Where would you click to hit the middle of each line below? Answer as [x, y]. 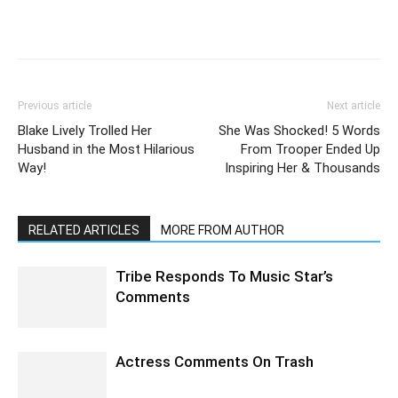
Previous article [55, 106]
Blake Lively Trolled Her [85, 131]
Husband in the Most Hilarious [106, 149]
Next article [354, 106]
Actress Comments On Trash [215, 362]
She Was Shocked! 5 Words [299, 131]
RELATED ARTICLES [84, 230]
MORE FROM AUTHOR [223, 230]
